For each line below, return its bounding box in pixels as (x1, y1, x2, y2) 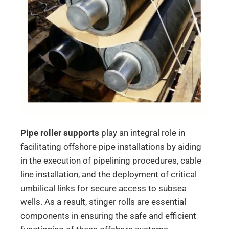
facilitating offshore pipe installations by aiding (20, 141, 201, 152)
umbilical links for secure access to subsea (20, 182, 187, 193)
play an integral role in (99, 127, 185, 138)
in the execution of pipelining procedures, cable (20, 155, 201, 166)
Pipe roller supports (20, 127, 99, 138)
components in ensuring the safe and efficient (20, 210, 196, 221)
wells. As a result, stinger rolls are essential (20, 196, 186, 207)
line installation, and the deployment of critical (20, 169, 197, 179)
